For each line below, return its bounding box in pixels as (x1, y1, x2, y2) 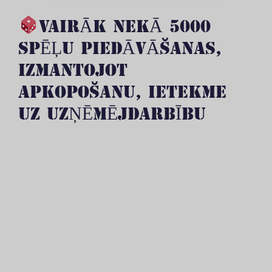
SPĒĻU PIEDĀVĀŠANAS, (18, 35, 222, 58)
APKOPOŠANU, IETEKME (18, 79, 226, 102)
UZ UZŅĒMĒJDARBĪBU (18, 101, 206, 124)
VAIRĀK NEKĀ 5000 (39, 13, 211, 36)
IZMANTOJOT (18, 57, 127, 80)
